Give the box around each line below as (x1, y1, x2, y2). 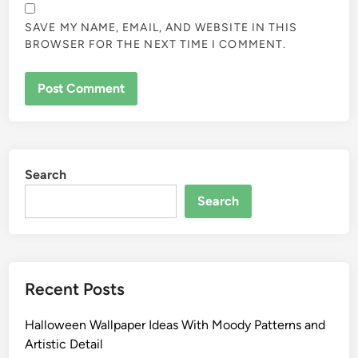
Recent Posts (25, 278, 125, 299)
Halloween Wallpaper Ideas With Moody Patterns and (25, 316, 326, 332)
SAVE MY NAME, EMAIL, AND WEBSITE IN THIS (25, 21, 298, 35)
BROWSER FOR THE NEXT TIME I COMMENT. (25, 38, 287, 52)
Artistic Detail (25, 336, 104, 352)
